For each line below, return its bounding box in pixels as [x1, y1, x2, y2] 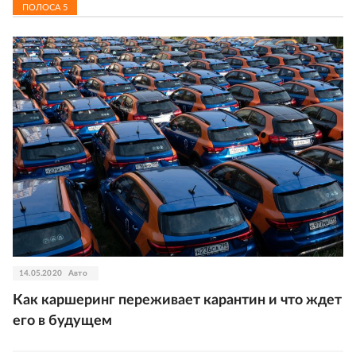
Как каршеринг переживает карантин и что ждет [13, 292, 342, 308]
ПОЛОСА [22, 2, 63, 12]
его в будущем [13, 313, 112, 328]
